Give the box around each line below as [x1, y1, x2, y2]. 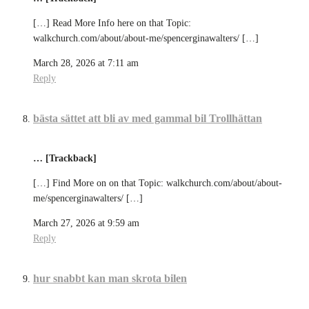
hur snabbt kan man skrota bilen [33, 272, 187, 284]
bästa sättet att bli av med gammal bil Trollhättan [33, 112, 262, 125]
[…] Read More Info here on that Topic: [33, 18, 191, 29]
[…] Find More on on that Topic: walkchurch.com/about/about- [33, 177, 282, 188]
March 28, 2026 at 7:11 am [33, 58, 139, 69]
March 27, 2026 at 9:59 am [33, 217, 139, 228]
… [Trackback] [33, 152, 97, 163]
